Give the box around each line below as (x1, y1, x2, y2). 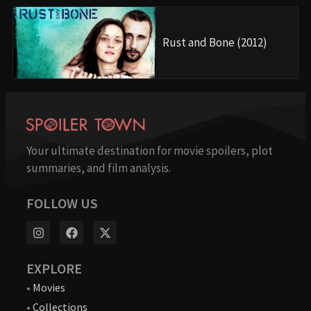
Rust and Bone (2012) (162, 35, 267, 51)
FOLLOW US (26, 194, 98, 212)
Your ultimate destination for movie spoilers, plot (26, 143, 273, 159)
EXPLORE (26, 260, 82, 278)
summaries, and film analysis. (26, 160, 171, 176)
